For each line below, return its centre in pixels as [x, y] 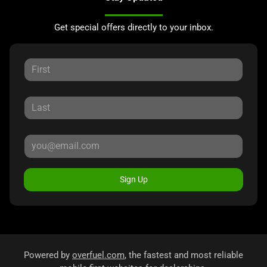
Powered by [48, 255]
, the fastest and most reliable [184, 255]
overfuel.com [98, 255]
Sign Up [133, 179]
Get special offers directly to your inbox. [133, 27]
